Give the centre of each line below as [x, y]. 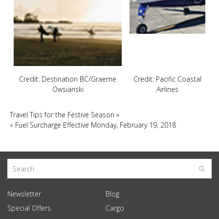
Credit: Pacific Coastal [167, 79]
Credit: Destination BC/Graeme [68, 79]
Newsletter [24, 194]
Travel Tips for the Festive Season [62, 115]
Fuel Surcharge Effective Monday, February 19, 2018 [96, 125]
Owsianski [68, 89]
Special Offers [29, 208]
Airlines [167, 89]
